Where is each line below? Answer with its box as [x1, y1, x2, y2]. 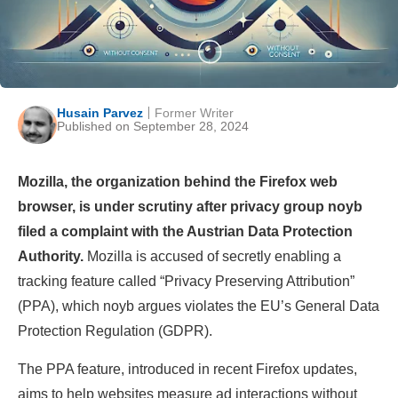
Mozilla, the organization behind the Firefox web [18, 174, 338, 190]
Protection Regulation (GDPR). [18, 323, 212, 339]
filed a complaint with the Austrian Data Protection [18, 224, 353, 240]
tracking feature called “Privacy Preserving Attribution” [18, 274, 354, 290]
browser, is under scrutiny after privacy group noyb [18, 199, 362, 215]
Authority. [18, 249, 84, 265]
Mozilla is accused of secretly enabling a [84, 249, 341, 265]
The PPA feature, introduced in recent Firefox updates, [18, 362, 357, 378]
